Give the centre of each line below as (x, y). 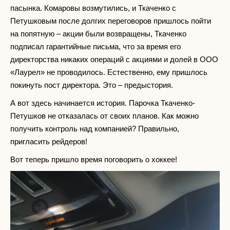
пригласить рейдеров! (49, 141)
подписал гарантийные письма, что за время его (95, 46)
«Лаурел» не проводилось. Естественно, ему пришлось (109, 72)
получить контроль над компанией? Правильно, (95, 128)
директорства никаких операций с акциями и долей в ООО (114, 59)
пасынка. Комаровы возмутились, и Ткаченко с (93, 8)
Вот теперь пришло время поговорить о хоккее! (94, 159)
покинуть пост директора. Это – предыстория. (92, 85)
